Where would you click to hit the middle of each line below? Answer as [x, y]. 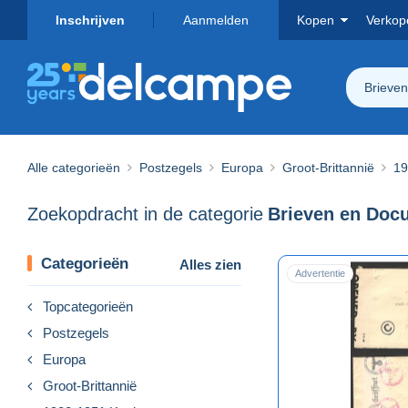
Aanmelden [216, 20]
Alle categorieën [74, 167]
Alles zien [210, 264]
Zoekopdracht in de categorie [145, 214]
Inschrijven [90, 20]
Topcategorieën [88, 306]
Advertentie [320, 273]
